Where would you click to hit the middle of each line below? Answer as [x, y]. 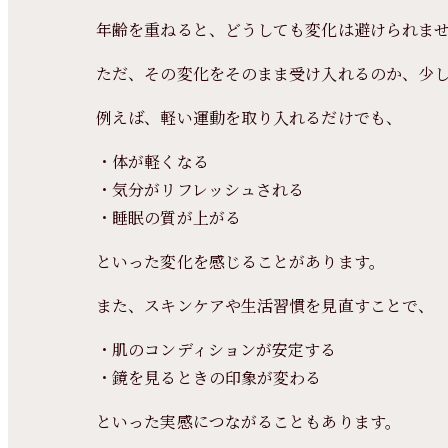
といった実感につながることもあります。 [248, 421]
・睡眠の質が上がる [168, 217]
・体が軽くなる [152, 161]
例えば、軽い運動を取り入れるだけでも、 [249, 117]
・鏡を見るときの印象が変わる [209, 377]
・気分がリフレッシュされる [200, 189]
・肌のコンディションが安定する [216, 349]
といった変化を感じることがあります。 [240, 261]
